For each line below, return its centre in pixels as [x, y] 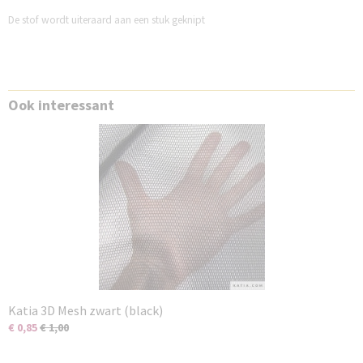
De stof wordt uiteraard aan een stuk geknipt [107, 20]
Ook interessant [61, 105]
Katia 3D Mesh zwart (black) [85, 311]
